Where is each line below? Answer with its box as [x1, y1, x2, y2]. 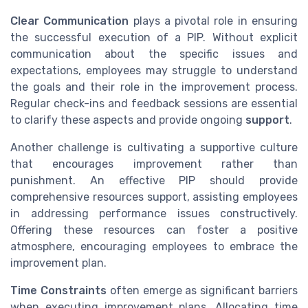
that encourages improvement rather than [10, 157, 298, 170]
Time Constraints [10, 283, 107, 297]
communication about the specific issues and [10, 47, 298, 60]
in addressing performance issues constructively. [10, 206, 298, 220]
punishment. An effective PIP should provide [10, 173, 298, 187]
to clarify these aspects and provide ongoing [10, 113, 245, 126]
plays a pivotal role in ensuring [129, 14, 298, 27]
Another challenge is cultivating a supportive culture [10, 140, 298, 154]
